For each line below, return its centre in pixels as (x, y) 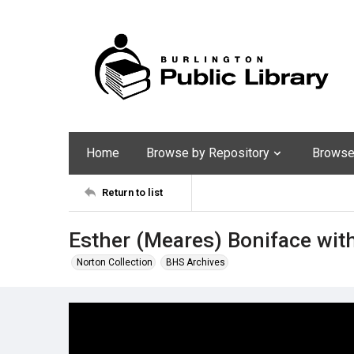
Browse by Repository (208, 153)
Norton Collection (115, 262)
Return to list (132, 193)
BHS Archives (196, 262)
